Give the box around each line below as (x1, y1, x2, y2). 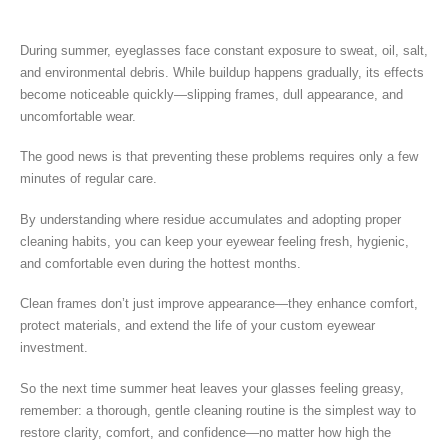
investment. (20, 340, 88, 356)
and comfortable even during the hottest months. (20, 255, 301, 271)
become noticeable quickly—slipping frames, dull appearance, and (20, 86, 403, 102)
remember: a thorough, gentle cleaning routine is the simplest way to (20, 402, 416, 418)
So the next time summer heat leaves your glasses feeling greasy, (20, 380, 404, 396)
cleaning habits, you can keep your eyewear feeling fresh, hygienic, (20, 233, 409, 249)
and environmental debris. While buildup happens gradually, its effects (20, 64, 424, 80)
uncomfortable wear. (20, 108, 136, 124)
